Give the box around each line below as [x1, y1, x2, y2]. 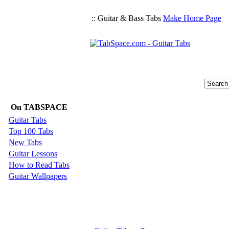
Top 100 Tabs [9, 127, 53, 135]
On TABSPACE [11, 103, 67, 111]
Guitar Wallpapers [9, 172, 67, 180]
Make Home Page [163, 14, 221, 22]
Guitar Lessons [9, 149, 57, 158]
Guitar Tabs [9, 116, 47, 124]
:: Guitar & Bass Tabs [91, 14, 161, 22]
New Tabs [9, 138, 42, 147]
